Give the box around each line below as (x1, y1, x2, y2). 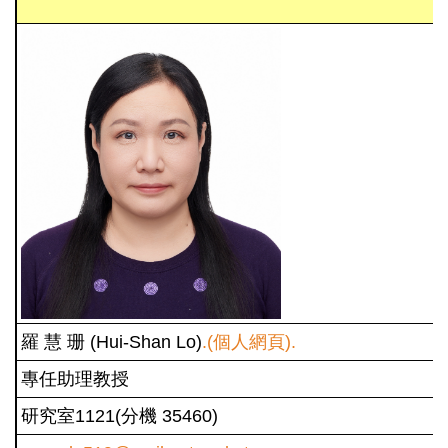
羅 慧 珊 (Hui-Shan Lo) (21, 331, 202, 352)
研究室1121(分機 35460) (21, 405, 218, 426)
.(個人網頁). (202, 331, 296, 352)
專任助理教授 (21, 368, 129, 389)
